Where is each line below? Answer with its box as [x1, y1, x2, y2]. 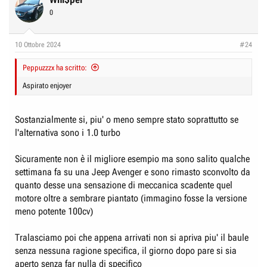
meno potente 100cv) [15, 206, 93, 217]
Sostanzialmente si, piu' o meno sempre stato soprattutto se [15, 114, 238, 125]
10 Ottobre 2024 [15, 41, 61, 49]
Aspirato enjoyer [23, 81, 72, 90]
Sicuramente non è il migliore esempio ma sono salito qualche [15, 153, 250, 164]
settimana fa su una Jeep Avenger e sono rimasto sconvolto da [15, 166, 250, 178]
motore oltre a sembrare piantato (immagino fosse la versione [15, 193, 247, 204]
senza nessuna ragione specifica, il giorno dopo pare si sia [15, 245, 237, 256]
